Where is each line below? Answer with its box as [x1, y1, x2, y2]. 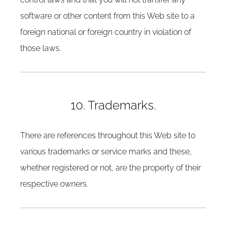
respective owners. [20, 179, 88, 189]
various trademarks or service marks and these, [20, 147, 192, 156]
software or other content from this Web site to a [20, 11, 195, 21]
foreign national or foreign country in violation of [20, 27, 191, 37]
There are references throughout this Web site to [20, 131, 195, 140]
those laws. [20, 43, 61, 53]
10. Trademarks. [70, 98, 156, 112]
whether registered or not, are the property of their [20, 163, 201, 173]
